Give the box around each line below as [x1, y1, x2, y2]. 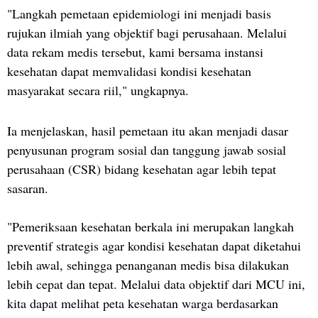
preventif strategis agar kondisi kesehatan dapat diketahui [7, 237, 301, 254]
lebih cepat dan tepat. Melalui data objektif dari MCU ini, [7, 275, 305, 292]
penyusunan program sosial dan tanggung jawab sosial [7, 141, 286, 158]
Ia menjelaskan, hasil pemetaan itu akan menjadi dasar [7, 122, 288, 139]
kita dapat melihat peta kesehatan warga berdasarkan [7, 295, 278, 312]
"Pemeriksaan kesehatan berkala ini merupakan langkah [7, 218, 294, 235]
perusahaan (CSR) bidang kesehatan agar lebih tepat [7, 160, 276, 177]
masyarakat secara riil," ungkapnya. [7, 82, 189, 99]
